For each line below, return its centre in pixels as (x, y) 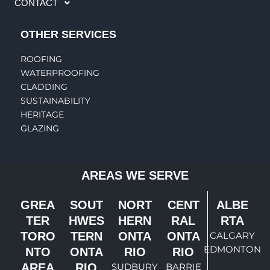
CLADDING (44, 87)
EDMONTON (232, 250)
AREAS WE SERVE (135, 176)
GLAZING (40, 129)
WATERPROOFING (60, 73)
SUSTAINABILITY (56, 101)
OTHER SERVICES (69, 34)
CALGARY (232, 236)
